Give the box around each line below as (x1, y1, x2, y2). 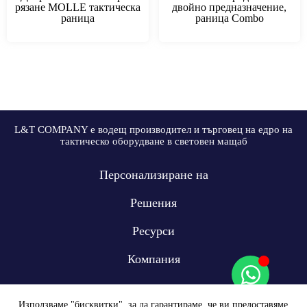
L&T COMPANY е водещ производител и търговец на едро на (14, 124, 293, 135)
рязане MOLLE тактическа (14, 1, 140, 14)
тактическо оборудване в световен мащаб (60, 136, 247, 147)
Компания (127, 252, 180, 266)
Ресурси (132, 224, 175, 238)
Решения (130, 196, 177, 210)
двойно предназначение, (172, 1, 287, 14)
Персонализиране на (99, 168, 208, 182)
